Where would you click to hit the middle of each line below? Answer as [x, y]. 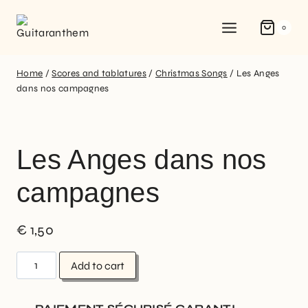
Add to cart [98, 265]
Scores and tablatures [99, 73]
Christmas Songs [191, 73]
